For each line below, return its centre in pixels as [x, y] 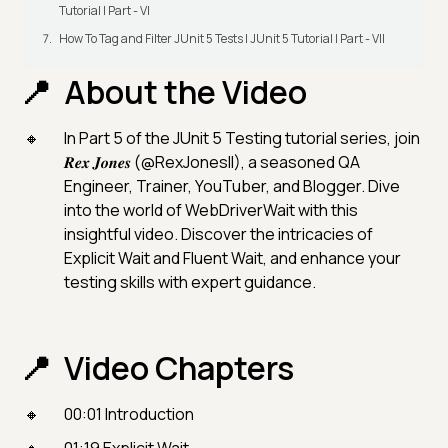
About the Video [185, 92]
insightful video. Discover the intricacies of [218, 234]
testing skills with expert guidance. [190, 282]
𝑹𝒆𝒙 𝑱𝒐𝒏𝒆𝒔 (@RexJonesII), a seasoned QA [212, 162]
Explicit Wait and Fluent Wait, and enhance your [232, 258]
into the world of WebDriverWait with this [211, 210]
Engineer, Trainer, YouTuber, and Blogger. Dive [232, 186]
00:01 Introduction [129, 414]
